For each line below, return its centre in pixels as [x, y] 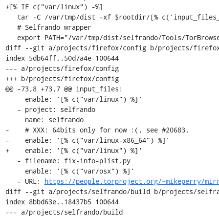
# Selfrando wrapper [11, 27]
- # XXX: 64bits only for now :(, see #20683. [97, 130]
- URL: [31, 181]
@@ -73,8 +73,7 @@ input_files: [64, 88]
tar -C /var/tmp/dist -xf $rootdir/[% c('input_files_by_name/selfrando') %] [11, 17]
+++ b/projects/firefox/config [62, 78]
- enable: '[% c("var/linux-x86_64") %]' [87, 140]
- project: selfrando [11, 109]
